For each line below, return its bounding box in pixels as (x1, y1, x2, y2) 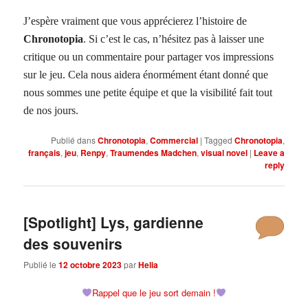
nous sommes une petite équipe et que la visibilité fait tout (23, 87, 273, 99)
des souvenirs (23, 232, 123, 254)
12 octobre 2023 (58, 258, 122, 271)
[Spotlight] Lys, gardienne (23, 211, 204, 232)
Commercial (149, 134, 198, 147)
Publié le (23, 258, 59, 270)
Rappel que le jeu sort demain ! (92, 285, 216, 299)
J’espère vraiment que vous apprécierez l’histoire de (23, 15, 247, 27)
